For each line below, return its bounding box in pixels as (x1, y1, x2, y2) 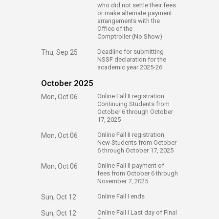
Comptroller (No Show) (97, 33, 162, 40)
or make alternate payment (97, 9, 172, 17)
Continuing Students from (97, 100, 170, 108)
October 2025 (41, 78, 93, 88)
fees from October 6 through (97, 170, 178, 177)
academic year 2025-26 (97, 64, 162, 71)
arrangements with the (97, 17, 160, 24)
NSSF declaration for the (97, 56, 166, 63)
